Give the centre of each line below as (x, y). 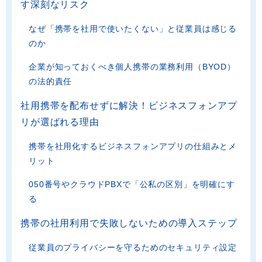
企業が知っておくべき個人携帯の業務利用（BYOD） (132, 67)
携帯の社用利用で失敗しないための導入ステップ (129, 223)
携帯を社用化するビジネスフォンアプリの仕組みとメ (133, 146)
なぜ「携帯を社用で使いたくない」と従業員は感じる (133, 29)
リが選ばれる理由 (60, 122)
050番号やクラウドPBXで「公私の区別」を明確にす (132, 185)
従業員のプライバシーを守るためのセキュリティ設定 (133, 248)
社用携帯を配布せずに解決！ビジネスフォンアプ (129, 106)
